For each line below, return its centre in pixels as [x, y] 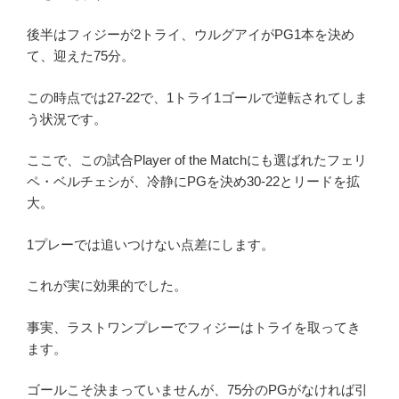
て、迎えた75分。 [81, 56]
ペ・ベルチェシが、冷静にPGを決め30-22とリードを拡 [193, 182]
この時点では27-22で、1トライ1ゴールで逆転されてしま [197, 97]
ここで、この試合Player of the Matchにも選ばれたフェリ [197, 160]
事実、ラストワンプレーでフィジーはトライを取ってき [194, 327]
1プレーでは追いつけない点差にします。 [151, 244]
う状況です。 [67, 118]
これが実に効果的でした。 [107, 286]
